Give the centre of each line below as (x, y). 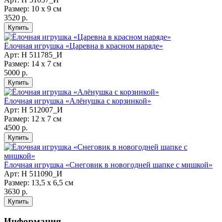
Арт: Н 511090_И (33, 174)
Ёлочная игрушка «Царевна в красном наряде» (83, 46)
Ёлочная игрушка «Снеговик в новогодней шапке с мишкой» (108, 165)
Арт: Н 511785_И (33, 55)
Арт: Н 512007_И (33, 110)
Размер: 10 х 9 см (33, 9)
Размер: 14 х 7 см (33, 64)
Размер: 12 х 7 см (33, 119)
